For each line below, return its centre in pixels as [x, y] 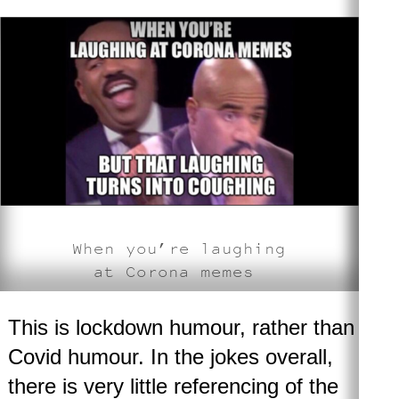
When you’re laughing [179, 248]
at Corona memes [179, 272]
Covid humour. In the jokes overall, [170, 357]
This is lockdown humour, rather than [181, 328]
